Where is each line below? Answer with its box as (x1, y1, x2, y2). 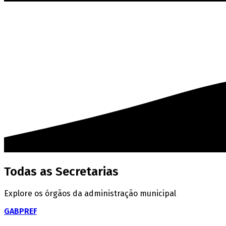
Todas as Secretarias (4, 164, 119, 179)
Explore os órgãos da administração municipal (4, 188, 176, 198)
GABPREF (4, 206, 37, 216)
